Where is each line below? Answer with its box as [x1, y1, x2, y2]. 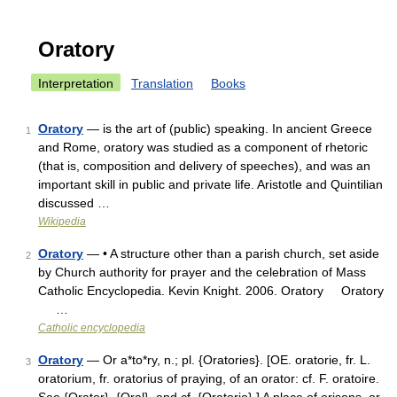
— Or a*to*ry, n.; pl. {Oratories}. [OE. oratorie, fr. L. [83, 353, 370, 367]
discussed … [38, 196, 110, 210]
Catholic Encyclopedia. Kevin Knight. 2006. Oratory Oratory [38, 284, 384, 298]
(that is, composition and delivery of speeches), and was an [38, 159, 370, 173]
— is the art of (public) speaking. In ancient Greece [83, 121, 372, 136]
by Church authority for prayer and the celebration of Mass [38, 265, 366, 279]
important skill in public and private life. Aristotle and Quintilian [38, 177, 383, 191]
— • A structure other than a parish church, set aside [83, 246, 379, 261]
